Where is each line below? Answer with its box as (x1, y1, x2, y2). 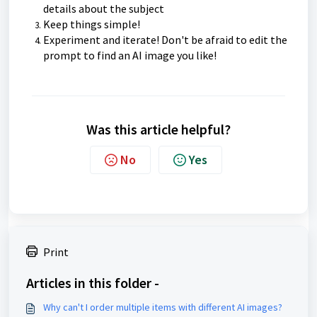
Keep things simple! (43, 17, 140, 31)
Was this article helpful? (86, 120, 231, 138)
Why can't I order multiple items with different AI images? (43, 301, 282, 313)
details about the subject (43, 1, 164, 16)
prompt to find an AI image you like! (43, 48, 217, 62)
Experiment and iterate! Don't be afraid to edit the (43, 33, 287, 47)
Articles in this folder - (26, 274, 159, 292)
